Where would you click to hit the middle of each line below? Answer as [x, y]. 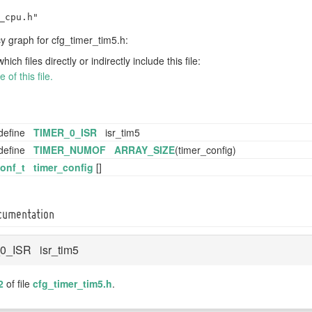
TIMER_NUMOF [70, 149]
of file [18, 283]
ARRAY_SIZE [145, 149]
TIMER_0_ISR [65, 132]
